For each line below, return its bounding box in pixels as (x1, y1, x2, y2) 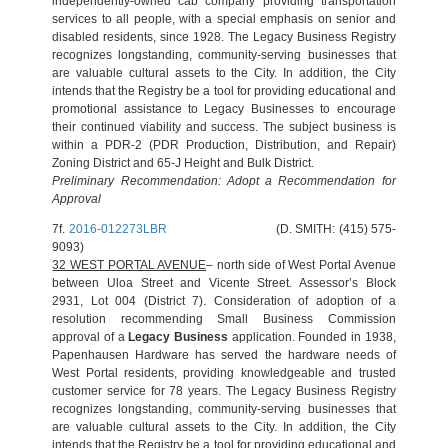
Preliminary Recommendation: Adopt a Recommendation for (52, 174, 396, 188)
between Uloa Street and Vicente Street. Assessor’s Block (52, 276, 396, 290)
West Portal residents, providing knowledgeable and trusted (52, 366, 396, 380)
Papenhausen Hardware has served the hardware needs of (52, 348, 396, 362)
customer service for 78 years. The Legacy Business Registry (52, 384, 396, 398)
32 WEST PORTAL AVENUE (52, 258, 207, 272)
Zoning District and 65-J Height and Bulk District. (52, 156, 315, 170)
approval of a (52, 330, 129, 344)
